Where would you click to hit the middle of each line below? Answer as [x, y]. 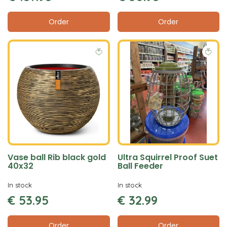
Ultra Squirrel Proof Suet [167, 157]
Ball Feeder [140, 166]
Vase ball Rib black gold [57, 157]
